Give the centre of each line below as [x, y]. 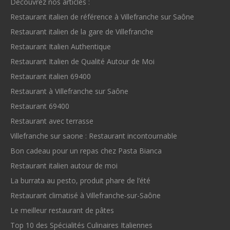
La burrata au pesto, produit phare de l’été [80, 180]
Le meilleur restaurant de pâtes [62, 210]
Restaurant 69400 [40, 106]
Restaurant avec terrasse [52, 121]
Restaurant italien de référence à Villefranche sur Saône [102, 16]
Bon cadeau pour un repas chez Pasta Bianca [86, 150]
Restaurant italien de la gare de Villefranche [82, 31]
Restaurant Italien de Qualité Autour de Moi [82, 61]
